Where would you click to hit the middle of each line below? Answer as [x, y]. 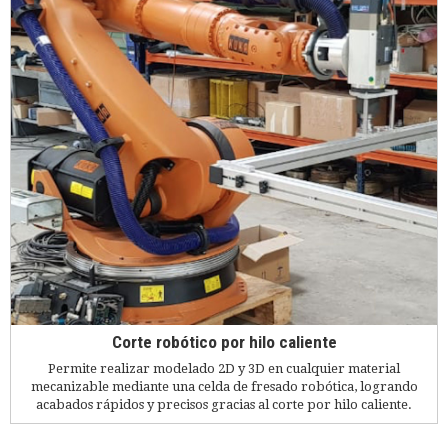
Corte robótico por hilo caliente [224, 342]
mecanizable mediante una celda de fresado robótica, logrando [224, 386]
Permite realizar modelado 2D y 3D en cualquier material [224, 368]
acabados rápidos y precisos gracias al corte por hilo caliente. [224, 404]
